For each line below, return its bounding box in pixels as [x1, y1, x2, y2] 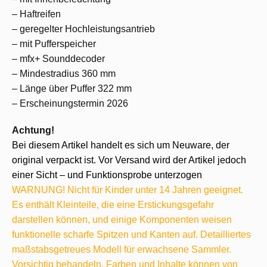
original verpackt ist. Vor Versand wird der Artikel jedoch [12, 155, 246, 165]
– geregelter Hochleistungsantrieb [12, 24, 155, 34]
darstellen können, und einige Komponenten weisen [12, 215, 232, 225]
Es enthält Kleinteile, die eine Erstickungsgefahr [12, 200, 214, 210]
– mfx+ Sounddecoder [12, 54, 105, 64]
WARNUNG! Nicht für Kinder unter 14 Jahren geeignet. [12, 185, 243, 195]
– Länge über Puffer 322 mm [12, 83, 132, 94]
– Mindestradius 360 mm [12, 69, 116, 79]
